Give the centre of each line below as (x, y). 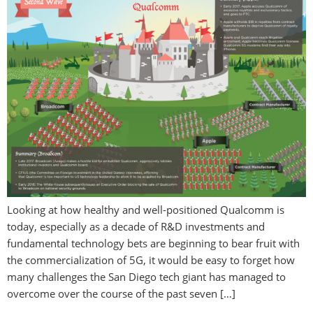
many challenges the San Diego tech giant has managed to (146, 276)
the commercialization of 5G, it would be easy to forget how (151, 260)
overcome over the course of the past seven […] (121, 293)
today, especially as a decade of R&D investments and (136, 226)
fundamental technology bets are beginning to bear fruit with (153, 243)
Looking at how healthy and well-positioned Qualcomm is (146, 209)
